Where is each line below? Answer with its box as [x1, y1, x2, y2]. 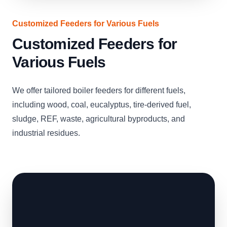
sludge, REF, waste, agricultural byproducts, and [12, 115, 185, 123]
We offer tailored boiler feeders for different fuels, [12, 86, 185, 95]
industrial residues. [12, 129, 80, 137]
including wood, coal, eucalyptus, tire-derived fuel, [12, 100, 191, 109]
